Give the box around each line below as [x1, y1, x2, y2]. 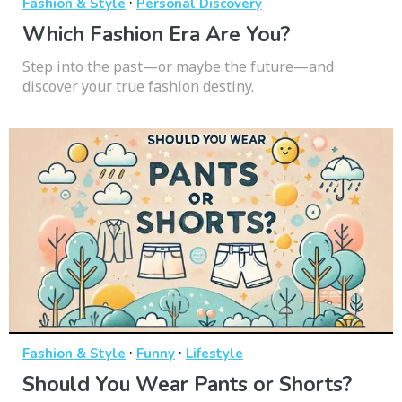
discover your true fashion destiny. [22, 75, 254, 96]
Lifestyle [186, 344, 243, 363]
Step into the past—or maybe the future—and [22, 56, 334, 76]
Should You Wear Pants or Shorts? [22, 370, 352, 398]
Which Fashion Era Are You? [22, 20, 290, 48]
